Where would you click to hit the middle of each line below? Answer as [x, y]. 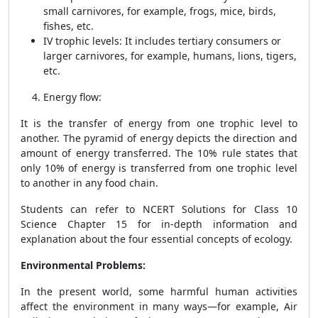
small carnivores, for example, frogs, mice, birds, [160, 11]
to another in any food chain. [89, 183]
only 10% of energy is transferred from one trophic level [159, 168]
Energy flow [71, 97]
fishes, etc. [68, 26]
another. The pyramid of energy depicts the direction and [159, 138]
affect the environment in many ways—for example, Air [159, 306]
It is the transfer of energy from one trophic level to [159, 123]
